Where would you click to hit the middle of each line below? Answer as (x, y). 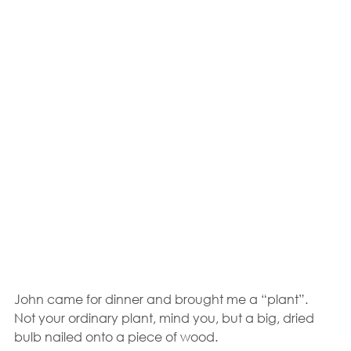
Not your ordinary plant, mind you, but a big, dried (166, 318)
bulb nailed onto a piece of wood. (116, 337)
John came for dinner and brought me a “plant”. (164, 299)
